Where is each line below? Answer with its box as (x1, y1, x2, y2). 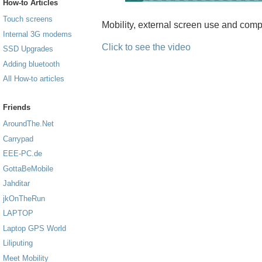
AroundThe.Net (3, 119, 54, 129)
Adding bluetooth (3, 59, 60, 68)
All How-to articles (3, 74, 64, 84)
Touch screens (3, 15, 53, 24)
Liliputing (3, 239, 33, 248)
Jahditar (3, 179, 30, 188)
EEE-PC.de (3, 149, 42, 158)
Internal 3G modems (3, 29, 72, 39)
